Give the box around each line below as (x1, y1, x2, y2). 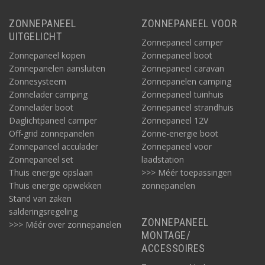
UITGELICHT (9, 30, 62, 43)
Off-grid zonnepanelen (9, 128, 94, 139)
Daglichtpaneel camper (9, 115, 97, 126)
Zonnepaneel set (9, 154, 73, 165)
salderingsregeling (9, 206, 77, 217)
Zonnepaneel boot (141, 50, 212, 61)
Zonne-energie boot (141, 128, 218, 139)
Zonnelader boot (9, 102, 73, 113)
